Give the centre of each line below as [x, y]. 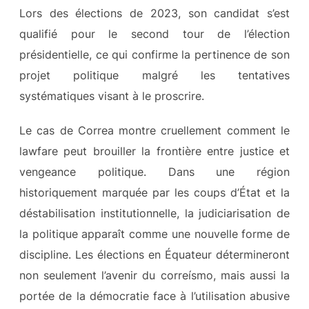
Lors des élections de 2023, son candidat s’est [154, 13]
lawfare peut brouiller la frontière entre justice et [154, 151]
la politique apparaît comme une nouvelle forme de [154, 233]
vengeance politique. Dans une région [154, 171]
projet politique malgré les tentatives [154, 75]
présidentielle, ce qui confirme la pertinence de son [154, 54]
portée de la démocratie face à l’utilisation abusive [154, 296]
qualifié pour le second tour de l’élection [154, 33]
